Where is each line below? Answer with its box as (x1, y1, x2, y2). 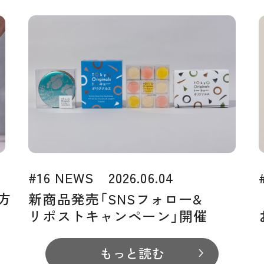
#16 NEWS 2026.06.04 (28, 167, 174, 187)
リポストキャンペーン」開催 (28, 205, 208, 226)
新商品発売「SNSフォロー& (28, 188, 203, 209)
